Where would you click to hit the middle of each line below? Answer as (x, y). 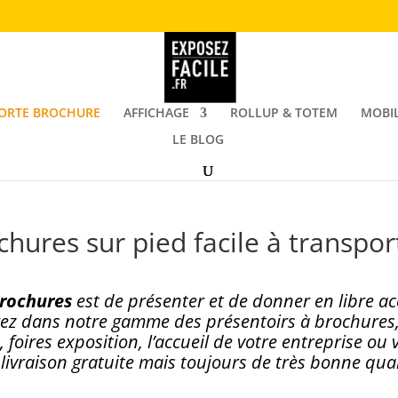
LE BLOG (198, 139)
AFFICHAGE (156, 112)
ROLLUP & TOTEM (283, 112)
